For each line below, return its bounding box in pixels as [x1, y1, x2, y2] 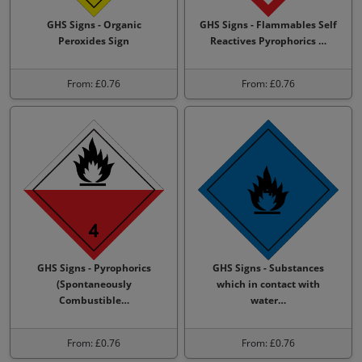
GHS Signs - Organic [46, 18, 141, 32]
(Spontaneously [56, 277, 132, 291]
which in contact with [217, 277, 320, 291]
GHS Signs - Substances [213, 261, 324, 275]
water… [250, 293, 286, 307]
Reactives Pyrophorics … [210, 34, 326, 48]
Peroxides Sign [58, 34, 129, 48]
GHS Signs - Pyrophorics [36, 261, 151, 275]
